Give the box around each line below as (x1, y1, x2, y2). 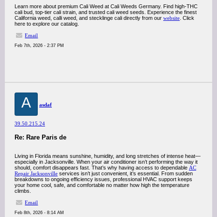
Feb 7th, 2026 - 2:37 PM (15, 43, 64, 48)
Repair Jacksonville (15, 170, 58, 176)
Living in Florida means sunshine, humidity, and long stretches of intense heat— (15, 153, 201, 159)
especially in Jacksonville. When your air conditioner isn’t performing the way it (15, 159, 198, 165)
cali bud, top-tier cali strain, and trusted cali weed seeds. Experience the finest (15, 9, 197, 15)
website (163, 15, 180, 21)
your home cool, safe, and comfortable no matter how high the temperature (15, 182, 189, 188)
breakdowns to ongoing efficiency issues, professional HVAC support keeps (15, 176, 192, 182)
